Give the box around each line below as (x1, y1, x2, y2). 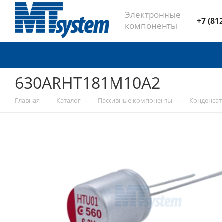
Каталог (56, 96, 81, 105)
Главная (15, 96, 40, 105)
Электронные (125, 8, 181, 20)
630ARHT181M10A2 (15, 72, 160, 93)
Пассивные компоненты (98, 96, 172, 105)
